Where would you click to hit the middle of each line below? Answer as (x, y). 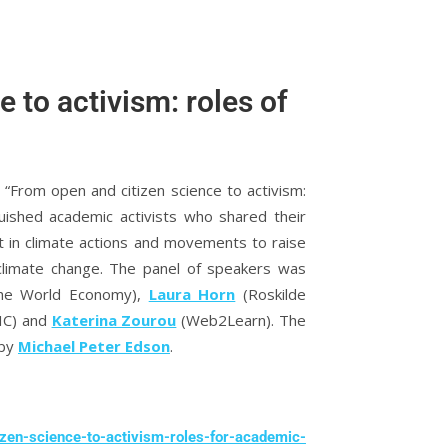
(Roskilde (271, 294)
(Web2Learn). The (241, 320)
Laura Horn (192, 294)
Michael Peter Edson (93, 346)
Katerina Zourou (114, 320)
